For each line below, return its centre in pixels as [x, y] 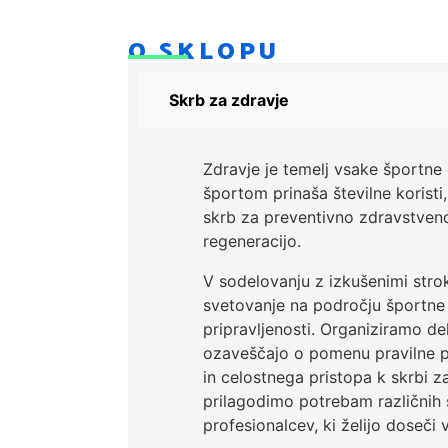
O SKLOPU [204, 49]
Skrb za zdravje [229, 100]
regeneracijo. [252, 241]
